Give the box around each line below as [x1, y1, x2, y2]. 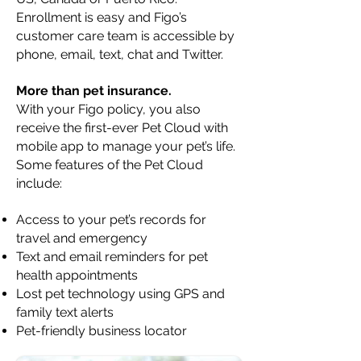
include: [16, 176, 62, 191]
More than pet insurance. [16, 83, 172, 98]
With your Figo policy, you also [16, 102, 201, 117]
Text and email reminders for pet [16, 249, 208, 264]
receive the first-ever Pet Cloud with [16, 120, 228, 135]
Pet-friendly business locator [16, 323, 187, 338]
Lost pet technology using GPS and [16, 286, 225, 301]
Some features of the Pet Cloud [16, 157, 203, 172]
